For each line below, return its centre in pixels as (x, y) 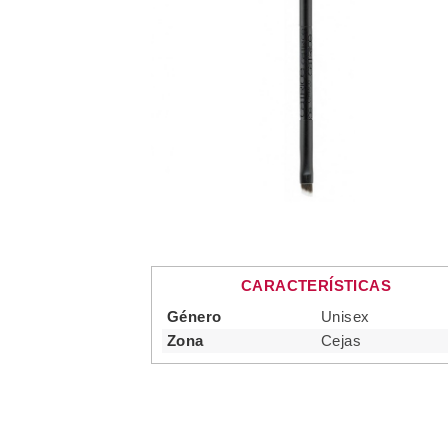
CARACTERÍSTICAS (316, 285)
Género (194, 316)
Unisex (345, 316)
